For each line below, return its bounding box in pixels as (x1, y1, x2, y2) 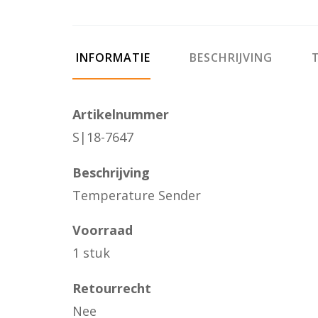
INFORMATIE (72, 50, 150, 65)
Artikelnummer (72, 106, 169, 123)
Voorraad (72, 221, 133, 238)
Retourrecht (72, 279, 151, 297)
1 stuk (72, 244, 110, 261)
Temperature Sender (72, 186, 201, 204)
